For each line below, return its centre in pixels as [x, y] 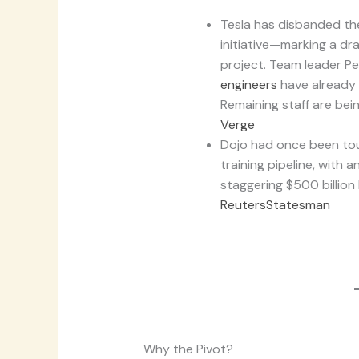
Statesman [298, 205]
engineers [250, 85]
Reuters [243, 205]
